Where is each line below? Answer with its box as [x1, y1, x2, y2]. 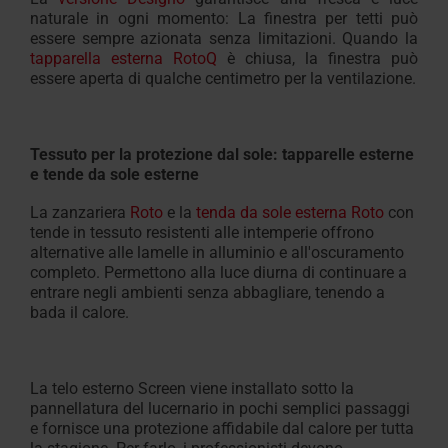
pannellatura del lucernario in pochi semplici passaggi [30, 399, 410, 418]
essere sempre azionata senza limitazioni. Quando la [30, 29, 418, 48]
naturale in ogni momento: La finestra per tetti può [30, 9, 418, 28]
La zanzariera [30, 203, 130, 222]
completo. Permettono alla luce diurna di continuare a [30, 263, 407, 282]
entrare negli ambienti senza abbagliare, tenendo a [30, 283, 385, 302]
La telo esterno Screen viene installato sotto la [30, 379, 354, 398]
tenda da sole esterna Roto [196, 203, 384, 222]
